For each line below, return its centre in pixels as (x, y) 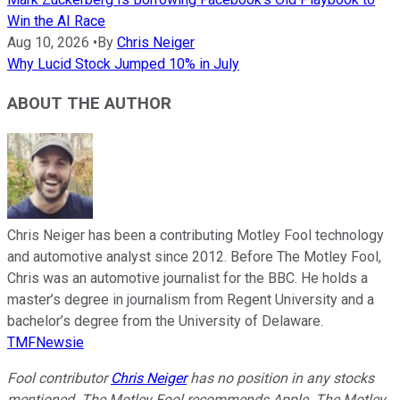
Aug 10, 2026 (48, 42)
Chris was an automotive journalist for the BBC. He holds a (187, 279)
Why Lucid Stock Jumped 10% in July (123, 63)
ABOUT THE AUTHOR (89, 104)
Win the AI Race (56, 21)
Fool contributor (59, 379)
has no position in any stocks (280, 379)
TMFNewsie (46, 343)
